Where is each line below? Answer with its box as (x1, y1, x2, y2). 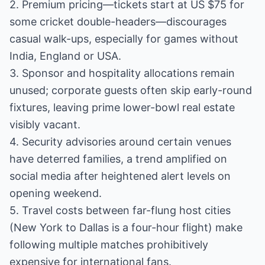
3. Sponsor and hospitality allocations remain (9, 67, 235, 79)
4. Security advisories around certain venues (9, 135, 231, 148)
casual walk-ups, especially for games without (9, 33, 238, 45)
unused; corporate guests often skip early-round (9, 84, 252, 96)
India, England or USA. (9, 50, 121, 62)
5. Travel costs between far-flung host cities (9, 204, 231, 216)
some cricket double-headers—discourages (9, 15, 227, 28)
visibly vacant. (9, 118, 80, 131)
